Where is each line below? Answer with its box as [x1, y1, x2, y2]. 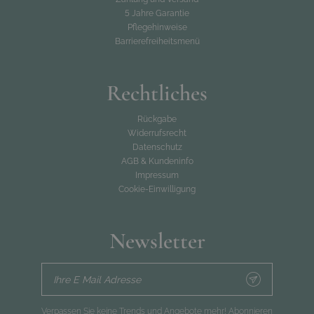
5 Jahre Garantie [125, 8, 189, 18]
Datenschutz [132, 142, 182, 152]
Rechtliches [107, 79, 207, 107]
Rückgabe [137, 114, 177, 124]
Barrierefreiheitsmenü [114, 36, 200, 46]
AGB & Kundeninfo [121, 156, 193, 166]
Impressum [135, 170, 179, 180]
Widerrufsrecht [128, 128, 186, 138]
